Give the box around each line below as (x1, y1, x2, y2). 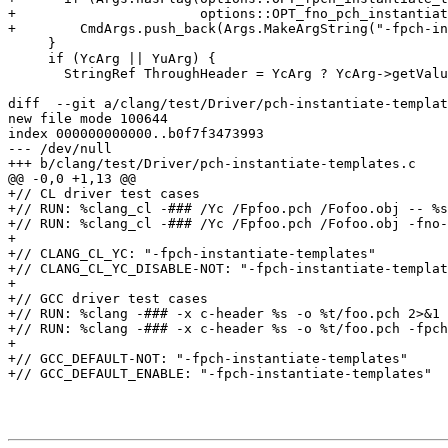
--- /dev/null (8, 141, 112, 157)
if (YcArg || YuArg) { (8, 51, 48, 67)
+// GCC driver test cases (8, 291, 208, 307)
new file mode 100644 (8, 111, 168, 127)
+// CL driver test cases (8, 186, 200, 202)
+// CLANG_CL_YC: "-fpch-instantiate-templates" (8, 246, 376, 262)
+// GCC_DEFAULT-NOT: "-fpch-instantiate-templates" (8, 351, 408, 367)
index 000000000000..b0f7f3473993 (8, 126, 264, 142)
